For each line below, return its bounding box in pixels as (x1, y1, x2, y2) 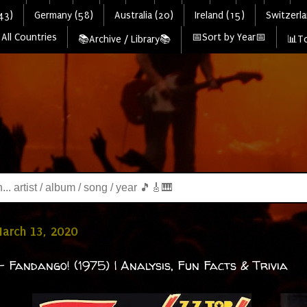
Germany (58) (34, 9, 93, 21)
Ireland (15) (194, 9, 245, 21)
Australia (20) (114, 9, 173, 21)
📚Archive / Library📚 (77, 33, 171, 45)
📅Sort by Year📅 (191, 31, 266, 43)
